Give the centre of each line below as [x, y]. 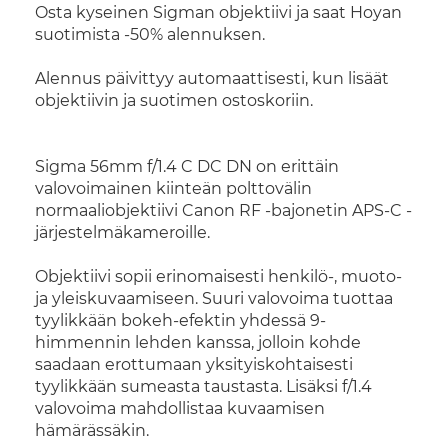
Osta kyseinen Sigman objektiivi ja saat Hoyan [218, 12]
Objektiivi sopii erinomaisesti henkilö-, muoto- [218, 276]
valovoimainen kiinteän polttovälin [173, 188]
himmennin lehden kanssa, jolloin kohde [198, 342]
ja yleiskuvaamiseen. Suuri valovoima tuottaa [214, 298]
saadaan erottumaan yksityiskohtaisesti [194, 364]
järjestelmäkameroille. [122, 232]
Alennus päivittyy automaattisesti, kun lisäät [212, 78]
